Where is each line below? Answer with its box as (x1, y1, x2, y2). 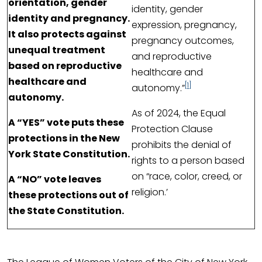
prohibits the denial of (132, 138, 232, 152)
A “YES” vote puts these (8, 116, 124, 130)
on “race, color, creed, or (132, 170, 242, 184)
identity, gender (132, 2, 203, 16)
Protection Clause (132, 122, 213, 136)
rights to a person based (132, 154, 244, 168)
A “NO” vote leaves (8, 173, 101, 187)
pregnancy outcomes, (132, 34, 234, 48)
